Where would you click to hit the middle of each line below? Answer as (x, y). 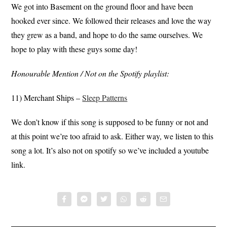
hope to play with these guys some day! (74, 49)
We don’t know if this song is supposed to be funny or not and (110, 122)
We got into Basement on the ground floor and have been (102, 7)
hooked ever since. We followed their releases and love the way (111, 21)
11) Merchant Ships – (47, 98)
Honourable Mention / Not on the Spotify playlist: (90, 73)
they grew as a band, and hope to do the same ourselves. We (107, 35)
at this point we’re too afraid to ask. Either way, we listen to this (112, 136)
